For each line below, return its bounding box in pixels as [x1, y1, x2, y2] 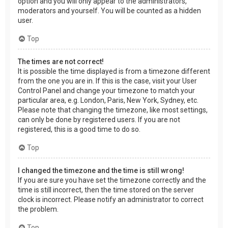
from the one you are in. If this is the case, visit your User [18, 77, 197, 85]
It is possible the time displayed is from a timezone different [18, 67, 210, 76]
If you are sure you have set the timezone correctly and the [18, 176, 206, 185]
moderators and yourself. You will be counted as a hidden [18, 7, 201, 15]
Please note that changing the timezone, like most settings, [18, 106, 208, 115]
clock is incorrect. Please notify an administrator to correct [18, 195, 204, 204]
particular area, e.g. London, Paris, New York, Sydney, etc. [18, 96, 198, 105]
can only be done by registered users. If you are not [18, 116, 180, 124]
